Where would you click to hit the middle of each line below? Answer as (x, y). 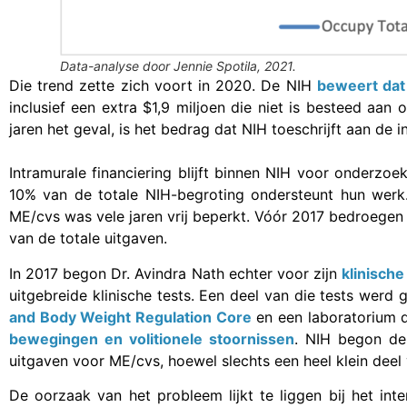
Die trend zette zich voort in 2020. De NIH (163, 86)
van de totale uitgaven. (88, 238)
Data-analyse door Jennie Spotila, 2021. (178, 66)
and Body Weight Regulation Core (130, 317)
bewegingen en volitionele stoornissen (152, 338)
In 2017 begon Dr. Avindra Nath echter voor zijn (175, 273)
